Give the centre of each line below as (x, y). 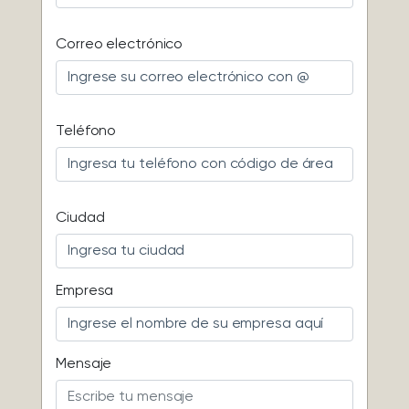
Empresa (85, 292)
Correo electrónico (120, 45)
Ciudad (80, 219)
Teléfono (86, 132)
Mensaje (84, 365)
